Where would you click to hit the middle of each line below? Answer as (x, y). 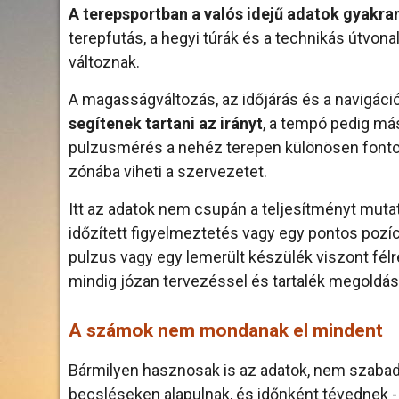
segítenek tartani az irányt (166, 123)
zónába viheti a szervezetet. (168, 171)
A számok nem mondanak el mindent (226, 330)
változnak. (104, 62)
